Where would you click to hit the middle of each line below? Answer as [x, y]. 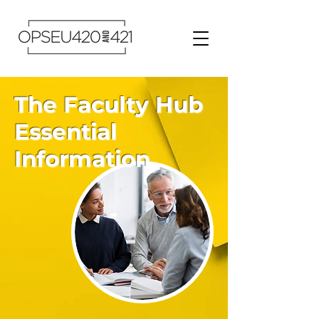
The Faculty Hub [109, 105]
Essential [66, 132]
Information [82, 159]
